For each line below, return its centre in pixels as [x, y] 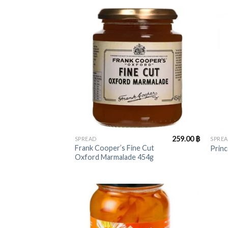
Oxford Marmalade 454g [114, 157]
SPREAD [86, 139]
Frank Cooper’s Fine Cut [114, 148]
